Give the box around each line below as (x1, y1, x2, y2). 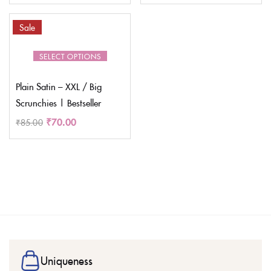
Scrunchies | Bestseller (16, 96, 101, 109)
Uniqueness (41, 252, 93, 268)
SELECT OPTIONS (39, 50, 101, 61)
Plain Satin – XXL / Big (16, 79, 102, 93)
